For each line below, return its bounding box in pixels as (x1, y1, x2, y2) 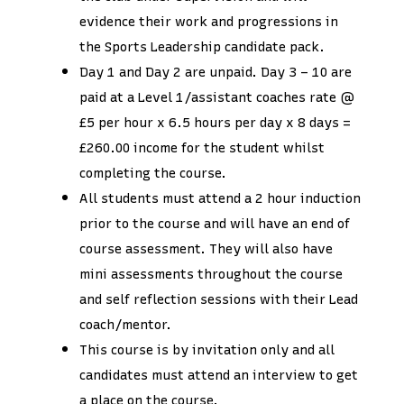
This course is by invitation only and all (79, 341, 335, 358)
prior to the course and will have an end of (79, 215, 350, 232)
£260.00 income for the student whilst (79, 139, 325, 156)
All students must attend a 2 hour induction (79, 189, 361, 207)
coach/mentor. (79, 316, 171, 333)
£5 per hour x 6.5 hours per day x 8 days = (79, 114, 351, 131)
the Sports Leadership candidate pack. (79, 38, 325, 55)
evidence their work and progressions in (79, 13, 338, 30)
